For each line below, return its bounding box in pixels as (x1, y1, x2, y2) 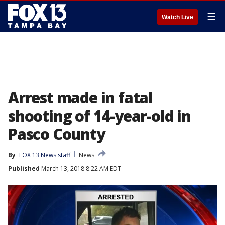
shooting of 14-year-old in (8, 105, 191, 126)
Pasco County (8, 124, 105, 144)
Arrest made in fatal (8, 87, 153, 108)
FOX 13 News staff (19, 151, 70, 159)
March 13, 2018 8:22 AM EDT (40, 164, 121, 173)
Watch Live (162, 14, 193, 21)
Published (8, 164, 40, 173)
